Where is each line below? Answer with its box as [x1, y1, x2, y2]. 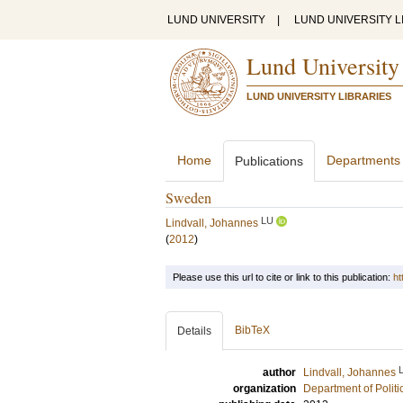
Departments [327, 153, 400, 167]
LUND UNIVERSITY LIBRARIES [246, 91, 391, 102]
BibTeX [235, 324, 270, 336]
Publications [235, 154, 303, 168]
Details [177, 325, 211, 337]
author [263, 366, 296, 379]
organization [233, 382, 296, 395]
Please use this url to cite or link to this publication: [173, 272, 393, 282]
